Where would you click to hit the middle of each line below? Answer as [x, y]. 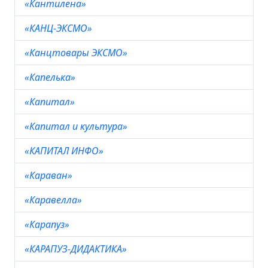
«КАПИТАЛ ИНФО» [65, 151]
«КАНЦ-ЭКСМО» [60, 28]
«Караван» [50, 175]
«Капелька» [51, 77]
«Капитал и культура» [77, 126]
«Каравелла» [54, 200]
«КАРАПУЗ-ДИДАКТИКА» [77, 249]
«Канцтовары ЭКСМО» [77, 53]
